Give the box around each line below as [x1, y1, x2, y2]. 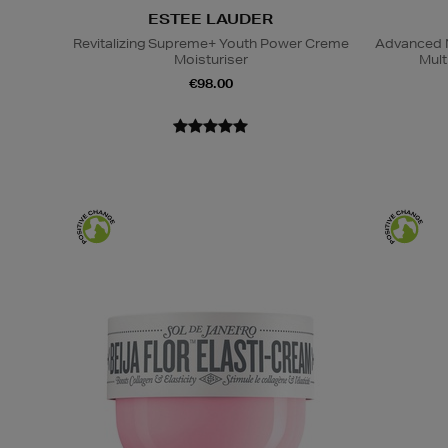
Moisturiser [173, 50, 248, 68]
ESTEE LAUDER [148, 9, 274, 28]
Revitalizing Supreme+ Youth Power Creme [72, 34, 349, 52]
